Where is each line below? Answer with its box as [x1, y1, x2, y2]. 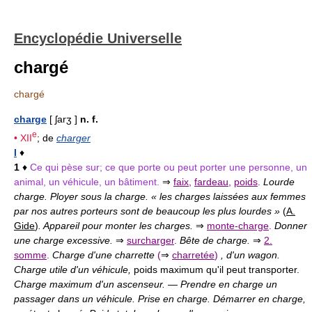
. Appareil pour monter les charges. [38, 219, 196, 231]
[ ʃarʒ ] [47, 114, 80, 125]
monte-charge [207, 219, 269, 231]
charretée [172, 249, 214, 260]
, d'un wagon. [218, 249, 280, 260]
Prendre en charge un [180, 278, 277, 290]
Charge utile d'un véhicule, [14, 263, 134, 275]
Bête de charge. [180, 234, 253, 246]
